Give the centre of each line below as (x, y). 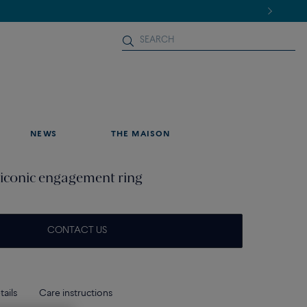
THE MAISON (140, 134)
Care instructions (76, 294)
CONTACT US (77, 231)
